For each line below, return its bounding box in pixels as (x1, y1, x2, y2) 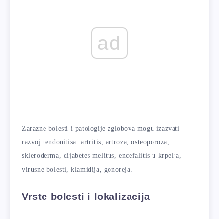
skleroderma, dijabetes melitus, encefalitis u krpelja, (22, 152, 182, 159)
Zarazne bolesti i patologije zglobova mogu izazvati (22, 124, 180, 132)
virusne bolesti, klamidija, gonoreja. (22, 165, 133, 173)
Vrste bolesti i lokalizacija (22, 191, 150, 202)
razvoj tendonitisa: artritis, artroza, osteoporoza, (22, 138, 170, 146)
